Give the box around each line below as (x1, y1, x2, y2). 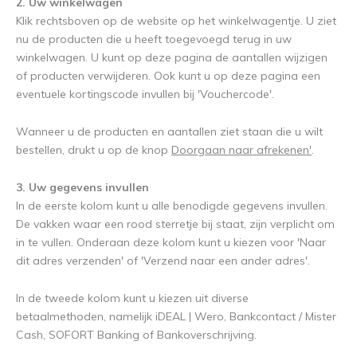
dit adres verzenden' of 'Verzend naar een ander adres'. (16, 253, 313, 268)
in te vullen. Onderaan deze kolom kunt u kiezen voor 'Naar (16, 235, 326, 249)
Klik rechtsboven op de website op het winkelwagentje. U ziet (16, 14, 336, 28)
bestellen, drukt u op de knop (16, 143, 171, 157)
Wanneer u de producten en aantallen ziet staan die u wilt (16, 124, 323, 139)
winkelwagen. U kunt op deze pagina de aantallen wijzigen (16, 50, 328, 65)
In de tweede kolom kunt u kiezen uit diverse (16, 291, 249, 305)
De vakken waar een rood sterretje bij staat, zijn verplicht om (16, 217, 335, 231)
